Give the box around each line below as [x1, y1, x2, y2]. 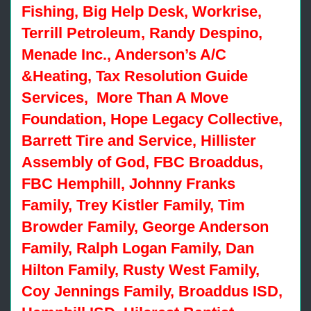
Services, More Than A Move [22, 89, 228, 106]
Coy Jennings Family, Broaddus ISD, [22, 283, 283, 300]
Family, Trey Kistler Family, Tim [22, 196, 245, 214]
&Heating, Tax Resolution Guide [22, 67, 248, 85]
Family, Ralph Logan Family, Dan [22, 239, 254, 257]
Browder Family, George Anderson [22, 218, 269, 235]
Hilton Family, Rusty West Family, [22, 261, 260, 278]
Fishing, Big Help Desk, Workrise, [22, 3, 262, 20]
